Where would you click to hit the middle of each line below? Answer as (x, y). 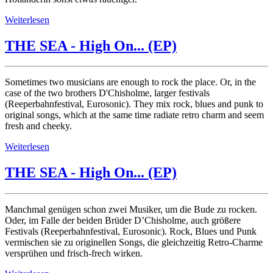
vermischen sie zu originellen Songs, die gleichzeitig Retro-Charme (134, 243)
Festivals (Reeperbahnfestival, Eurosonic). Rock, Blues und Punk (131, 232)
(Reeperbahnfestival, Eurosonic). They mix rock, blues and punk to (134, 104)
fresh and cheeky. (38, 126)
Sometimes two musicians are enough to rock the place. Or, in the (130, 82)
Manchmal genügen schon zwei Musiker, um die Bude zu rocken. (131, 210)
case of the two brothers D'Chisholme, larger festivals (107, 93)
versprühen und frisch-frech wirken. (74, 253)
